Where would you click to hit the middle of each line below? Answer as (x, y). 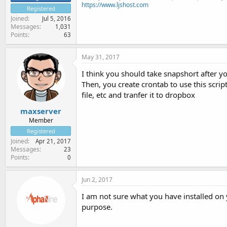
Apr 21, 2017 (53, 141)
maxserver (41, 111)
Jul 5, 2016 (56, 18)
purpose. (97, 206)
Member (41, 120)
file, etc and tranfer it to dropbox (138, 95)
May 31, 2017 (101, 57)
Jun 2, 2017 (97, 179)
